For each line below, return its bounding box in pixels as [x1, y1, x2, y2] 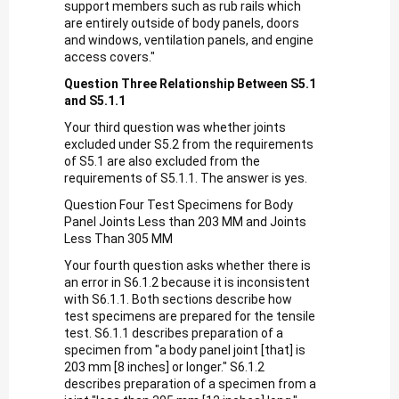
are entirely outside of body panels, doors [64, 15, 299, 30]
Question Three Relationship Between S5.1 [64, 76, 316, 91]
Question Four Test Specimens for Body [64, 197, 293, 212]
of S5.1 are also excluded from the [64, 153, 260, 168]
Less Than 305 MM [64, 231, 173, 246]
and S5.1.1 [64, 93, 126, 108]
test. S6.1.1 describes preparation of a [64, 325, 283, 340]
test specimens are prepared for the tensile [64, 308, 315, 323]
